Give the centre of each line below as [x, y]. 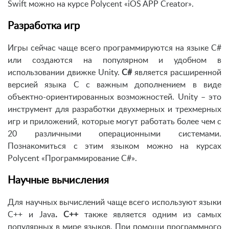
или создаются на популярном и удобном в [114, 61]
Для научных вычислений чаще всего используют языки [114, 203]
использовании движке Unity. [65, 73]
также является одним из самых [150, 215]
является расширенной [177, 73]
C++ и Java [31, 215]
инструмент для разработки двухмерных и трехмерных [114, 110]
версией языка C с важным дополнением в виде [114, 85]
